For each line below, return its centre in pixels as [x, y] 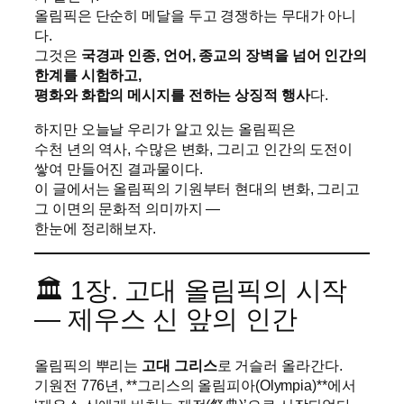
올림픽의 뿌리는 [88, 365]
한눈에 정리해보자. [95, 229]
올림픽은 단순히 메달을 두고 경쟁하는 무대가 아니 [196, 15]
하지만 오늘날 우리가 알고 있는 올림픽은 [165, 129]
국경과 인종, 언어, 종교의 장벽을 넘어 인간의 [224, 55]
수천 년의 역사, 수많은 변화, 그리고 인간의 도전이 [194, 149]
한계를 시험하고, [88, 74]
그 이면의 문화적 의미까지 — [128, 209]
